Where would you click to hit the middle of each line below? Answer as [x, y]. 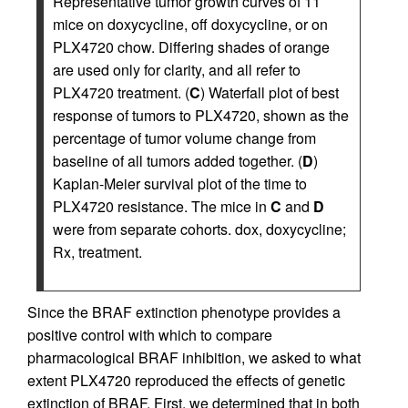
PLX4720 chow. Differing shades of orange [191, 47]
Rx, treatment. [97, 252]
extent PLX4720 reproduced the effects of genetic [186, 381]
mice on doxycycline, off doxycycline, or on [190, 25]
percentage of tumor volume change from [184, 138]
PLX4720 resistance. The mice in [162, 207]
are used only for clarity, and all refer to [177, 70]
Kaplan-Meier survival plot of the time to [180, 184]
